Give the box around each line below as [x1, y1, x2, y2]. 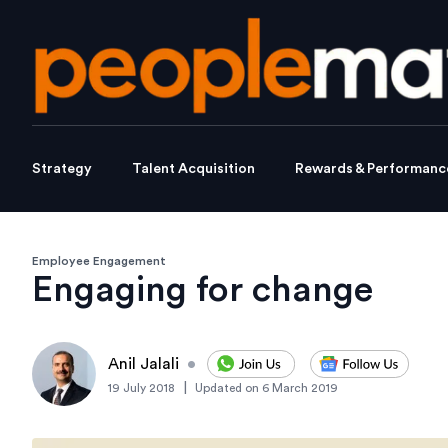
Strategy [32, 162, 92, 177]
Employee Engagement [32, 255, 166, 268]
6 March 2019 [262, 382, 338, 395]
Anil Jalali [108, 356, 179, 373]
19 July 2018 [108, 382, 175, 395]
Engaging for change [32, 272, 373, 309]
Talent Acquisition [132, 162, 255, 177]
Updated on [195, 382, 259, 395]
